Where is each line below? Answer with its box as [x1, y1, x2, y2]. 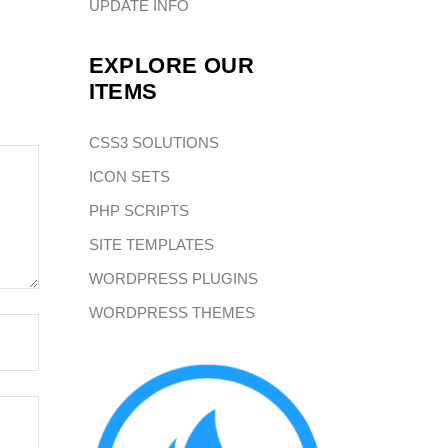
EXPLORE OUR [88, 52, 255, 78]
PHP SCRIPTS [88, 201, 189, 219]
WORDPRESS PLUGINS [88, 269, 258, 287]
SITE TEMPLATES [88, 235, 214, 253]
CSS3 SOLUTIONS [88, 133, 219, 151]
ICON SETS [88, 167, 170, 185]
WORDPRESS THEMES [88, 303, 255, 321]
